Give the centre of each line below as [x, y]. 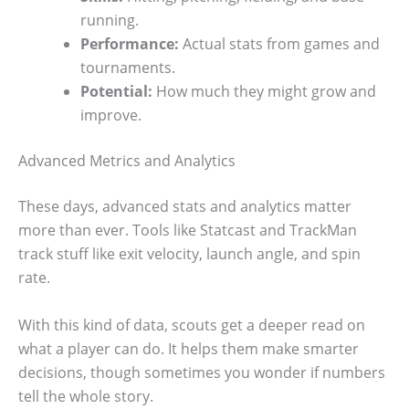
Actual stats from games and [279, 44]
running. [110, 21]
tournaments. [128, 68]
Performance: [130, 44]
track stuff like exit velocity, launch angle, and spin [189, 254]
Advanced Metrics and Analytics [127, 161]
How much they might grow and [264, 92]
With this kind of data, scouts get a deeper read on [192, 325]
